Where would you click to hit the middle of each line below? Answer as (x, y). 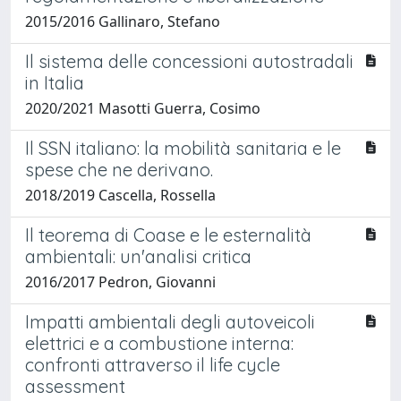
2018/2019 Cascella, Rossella (120, 195)
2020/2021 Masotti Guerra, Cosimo (143, 108)
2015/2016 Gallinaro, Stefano (123, 21)
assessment (75, 386)
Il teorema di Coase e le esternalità (168, 235)
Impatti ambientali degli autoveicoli (170, 321)
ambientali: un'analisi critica (138, 256)
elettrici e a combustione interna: (159, 343)
